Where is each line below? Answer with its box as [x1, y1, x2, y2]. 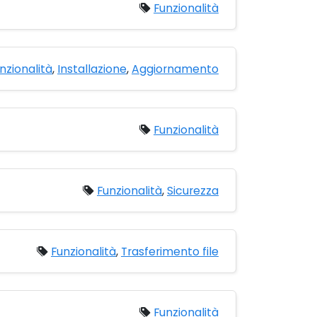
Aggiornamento [131, 61, 219, 77]
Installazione [57, 61, 127, 77]
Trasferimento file [120, 243, 219, 260]
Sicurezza [166, 183, 219, 199]
